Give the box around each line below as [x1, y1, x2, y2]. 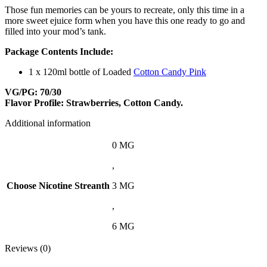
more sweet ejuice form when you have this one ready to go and [5, 15, 245, 26]
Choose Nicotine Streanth [7, 181, 110, 191]
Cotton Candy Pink [133, 67, 206, 77]
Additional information [5, 118, 91, 129]
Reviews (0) [5, 243, 51, 254]
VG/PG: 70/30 [5, 87, 61, 98]
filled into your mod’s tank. [5, 26, 106, 37]
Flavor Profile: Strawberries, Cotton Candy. [5, 98, 183, 108]
